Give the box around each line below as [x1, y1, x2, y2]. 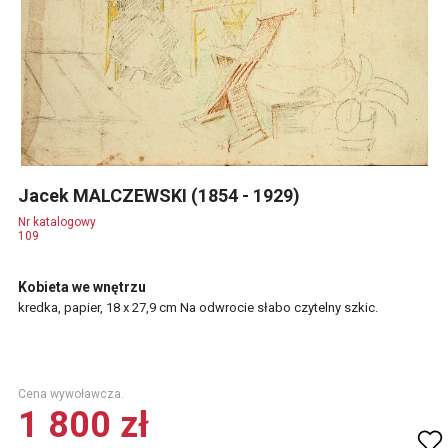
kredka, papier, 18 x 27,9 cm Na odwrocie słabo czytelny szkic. [18, 300, 378, 315]
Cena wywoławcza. [18, 387, 124, 401]
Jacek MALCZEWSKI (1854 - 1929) [18, 185, 304, 206]
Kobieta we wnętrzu [18, 279, 146, 295]
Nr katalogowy [18, 215, 96, 229]
